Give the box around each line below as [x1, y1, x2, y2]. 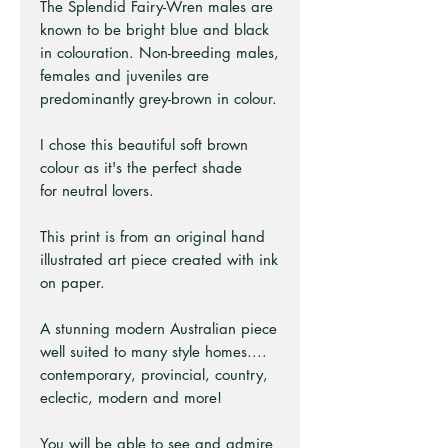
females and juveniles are [40, 65, 209, 85]
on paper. [40, 272, 110, 292]
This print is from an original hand [40, 226, 265, 246]
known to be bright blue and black [40, 19, 269, 39]
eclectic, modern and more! [40, 387, 222, 407]
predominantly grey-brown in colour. [40, 88, 277, 108]
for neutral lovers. [40, 180, 164, 200]
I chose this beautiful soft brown [40, 134, 248, 154]
